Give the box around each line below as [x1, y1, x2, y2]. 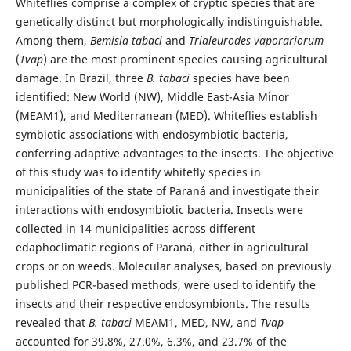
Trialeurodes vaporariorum [188, 33, 324, 49]
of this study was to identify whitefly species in [15, 165, 261, 180]
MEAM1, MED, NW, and [131, 315, 260, 331]
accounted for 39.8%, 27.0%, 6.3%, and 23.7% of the [15, 334, 287, 349]
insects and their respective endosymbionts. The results [15, 296, 310, 312]
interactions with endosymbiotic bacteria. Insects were [15, 202, 303, 218]
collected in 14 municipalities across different [15, 221, 255, 237]
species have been [189, 71, 290, 86]
